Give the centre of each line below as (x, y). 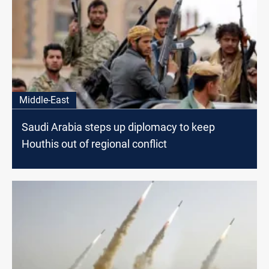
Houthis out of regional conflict (94, 144)
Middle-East (44, 100)
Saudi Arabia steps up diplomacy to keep (118, 127)
